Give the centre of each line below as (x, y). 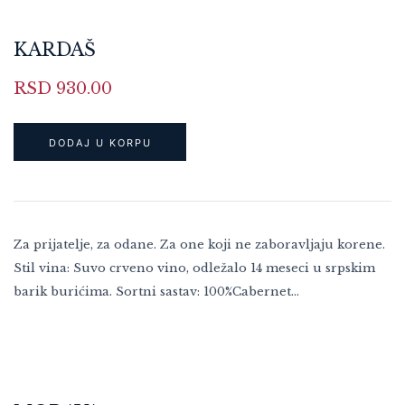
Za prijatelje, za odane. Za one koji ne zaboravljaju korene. (199, 244)
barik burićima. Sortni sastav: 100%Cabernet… (156, 291)
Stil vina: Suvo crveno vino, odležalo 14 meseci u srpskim (194, 268)
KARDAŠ (55, 49)
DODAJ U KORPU (100, 142)
